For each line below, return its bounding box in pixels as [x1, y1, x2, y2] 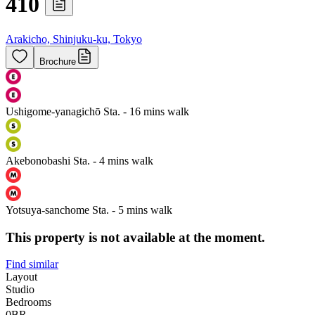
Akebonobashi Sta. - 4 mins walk [6, 154, 153, 167]
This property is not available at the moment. [6, 229, 265, 245]
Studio [6, 283, 34, 296]
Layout [6, 271, 37, 283]
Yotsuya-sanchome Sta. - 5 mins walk [6, 203, 172, 216]
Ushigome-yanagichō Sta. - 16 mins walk [6, 105, 189, 117]
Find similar [6, 258, 58, 271]
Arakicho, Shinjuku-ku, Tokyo [6, 32, 142, 45]
